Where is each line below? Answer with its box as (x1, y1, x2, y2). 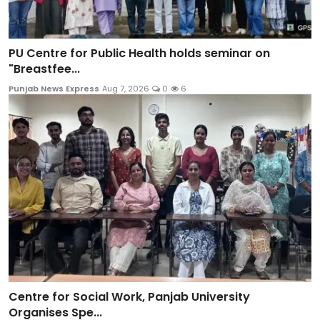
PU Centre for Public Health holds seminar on (9, 45, 270, 62)
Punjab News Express (9, 83, 99, 95)
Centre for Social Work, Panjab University (9, 288, 250, 305)
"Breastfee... (9, 61, 80, 78)
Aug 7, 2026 (102, 83, 149, 95)
